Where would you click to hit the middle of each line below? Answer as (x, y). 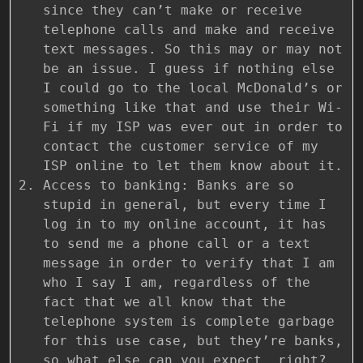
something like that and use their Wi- (193, 107)
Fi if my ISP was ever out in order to (193, 126)
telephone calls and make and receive (189, 29)
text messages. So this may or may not (193, 49)
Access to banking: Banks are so (169, 185)
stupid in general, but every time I (185, 204)
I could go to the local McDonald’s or (193, 88)
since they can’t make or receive (173, 10)
